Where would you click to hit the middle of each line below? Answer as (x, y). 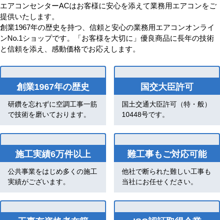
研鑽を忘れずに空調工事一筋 (53, 103)
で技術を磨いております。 (49, 114)
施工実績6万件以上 (53, 153)
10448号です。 (145, 114)
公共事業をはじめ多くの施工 (53, 171)
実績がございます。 (39, 181)
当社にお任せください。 (160, 181)
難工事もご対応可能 (167, 153)
